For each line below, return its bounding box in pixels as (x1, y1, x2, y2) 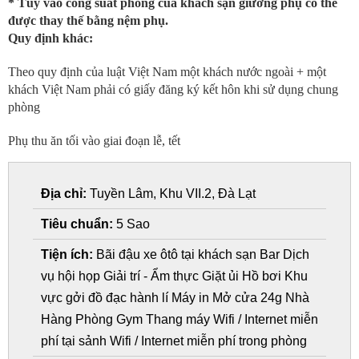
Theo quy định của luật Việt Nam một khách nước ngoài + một (8, 65, 326, 79)
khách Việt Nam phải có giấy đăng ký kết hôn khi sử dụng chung (8, 83, 338, 96)
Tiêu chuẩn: (41, 217, 113, 231)
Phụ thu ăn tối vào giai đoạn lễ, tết (8, 134, 184, 147)
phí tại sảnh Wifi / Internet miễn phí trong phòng (41, 334, 307, 348)
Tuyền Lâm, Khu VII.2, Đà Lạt (87, 187, 256, 200)
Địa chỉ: (41, 187, 87, 200)
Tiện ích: (41, 248, 93, 261)
